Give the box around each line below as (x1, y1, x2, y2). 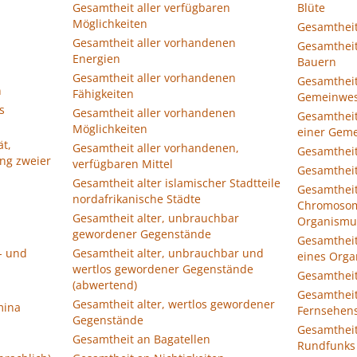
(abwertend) (73, 277, 137, 292)
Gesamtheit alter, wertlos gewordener (73, 296, 275, 312)
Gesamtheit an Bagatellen (73, 331, 210, 347)
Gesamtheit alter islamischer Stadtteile (73, 175, 280, 190)
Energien (73, 51, 120, 66)
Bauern (297, 54, 336, 69)
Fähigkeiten (73, 86, 134, 101)
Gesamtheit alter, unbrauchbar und (73, 245, 264, 261)
